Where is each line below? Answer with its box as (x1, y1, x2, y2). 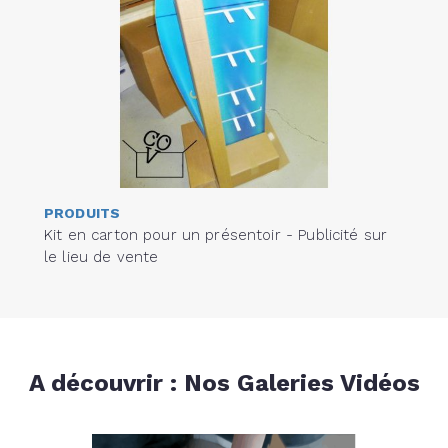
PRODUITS (44, 204, 121, 221)
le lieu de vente (44, 247, 159, 266)
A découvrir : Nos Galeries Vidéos (28, 368, 420, 397)
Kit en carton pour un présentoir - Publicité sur (44, 225, 388, 244)
